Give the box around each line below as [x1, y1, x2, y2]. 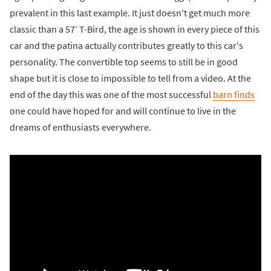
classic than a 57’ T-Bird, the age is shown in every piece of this [10, 23, 260, 36]
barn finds [213, 88, 255, 101]
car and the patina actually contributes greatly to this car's [10, 39, 243, 52]
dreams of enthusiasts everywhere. [10, 121, 151, 134]
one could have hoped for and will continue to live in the [10, 105, 236, 117]
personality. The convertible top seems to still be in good [10, 56, 238, 68]
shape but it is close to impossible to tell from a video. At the [10, 72, 251, 85]
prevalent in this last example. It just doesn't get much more [10, 7, 250, 19]
